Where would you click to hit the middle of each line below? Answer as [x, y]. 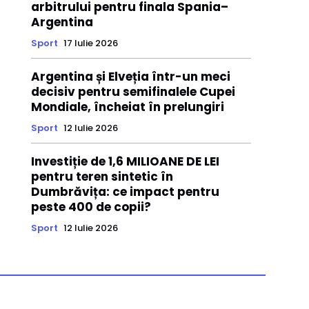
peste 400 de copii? [91, 207]
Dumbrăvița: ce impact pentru [125, 192]
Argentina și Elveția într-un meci [130, 77]
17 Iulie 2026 [90, 43]
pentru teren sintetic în [102, 177]
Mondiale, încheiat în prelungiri [127, 107]
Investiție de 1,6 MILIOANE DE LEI [125, 162]
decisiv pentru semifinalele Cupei [133, 92]
